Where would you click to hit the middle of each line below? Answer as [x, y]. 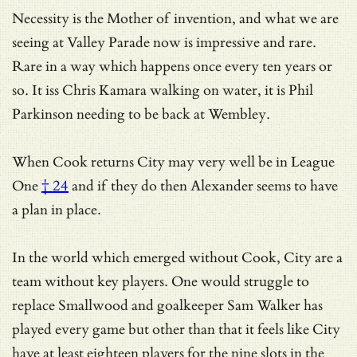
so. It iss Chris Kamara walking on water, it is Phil [163, 90]
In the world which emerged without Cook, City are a [177, 257]
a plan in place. [57, 210]
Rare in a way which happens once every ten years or [172, 66]
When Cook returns [75, 162]
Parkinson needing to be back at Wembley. [141, 114]
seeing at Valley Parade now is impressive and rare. [164, 42]
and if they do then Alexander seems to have [203, 186]
